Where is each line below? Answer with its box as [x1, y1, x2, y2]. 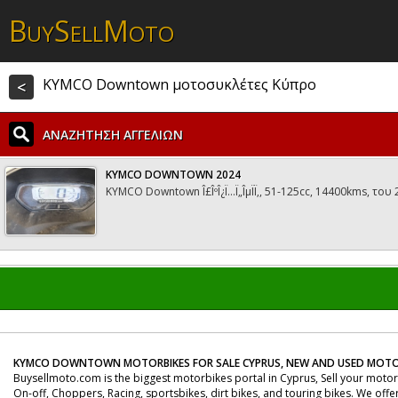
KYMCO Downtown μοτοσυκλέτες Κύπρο [43, 75, 316, 94]
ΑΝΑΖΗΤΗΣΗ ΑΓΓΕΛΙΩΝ [43, 126, 183, 143]
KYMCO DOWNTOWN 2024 [106, 167, 241, 182]
